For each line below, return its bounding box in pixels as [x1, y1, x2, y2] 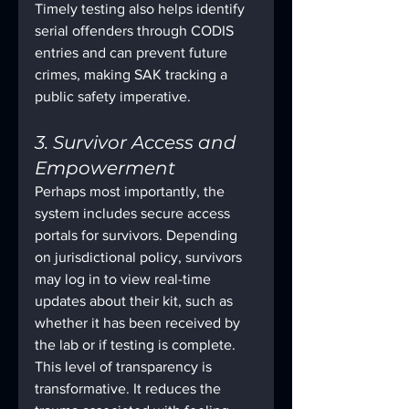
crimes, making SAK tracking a [35, 67, 231, 83]
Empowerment [35, 157, 175, 180]
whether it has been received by [35, 315, 244, 331]
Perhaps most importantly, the [35, 184, 228, 200]
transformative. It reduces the [35, 381, 225, 397]
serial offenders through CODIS [35, 23, 237, 39]
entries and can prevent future [35, 45, 231, 61]
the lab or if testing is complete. [35, 337, 236, 353]
